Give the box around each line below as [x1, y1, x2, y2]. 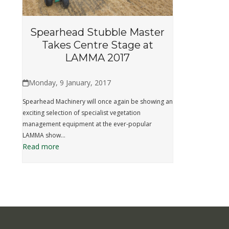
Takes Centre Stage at [41, 39, 153, 52]
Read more [22, 142, 59, 152]
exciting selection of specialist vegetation [22, 108, 141, 118]
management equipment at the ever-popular [22, 120, 152, 129]
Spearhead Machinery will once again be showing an [22, 97, 173, 106]
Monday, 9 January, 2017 [28, 78, 111, 88]
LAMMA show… [22, 131, 65, 140]
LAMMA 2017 [65, 52, 130, 64]
